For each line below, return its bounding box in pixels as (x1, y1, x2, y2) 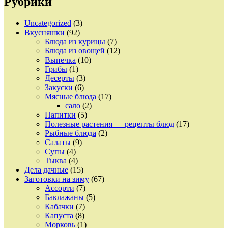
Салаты (45, 137, 71, 147)
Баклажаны (45, 192, 84, 202)
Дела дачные (24, 165, 68, 174)
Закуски (45, 82, 73, 92)
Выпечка (45, 55, 76, 64)
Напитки (45, 110, 76, 119)
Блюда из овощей (45, 46, 105, 55)
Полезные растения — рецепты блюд (45, 119, 174, 128)
